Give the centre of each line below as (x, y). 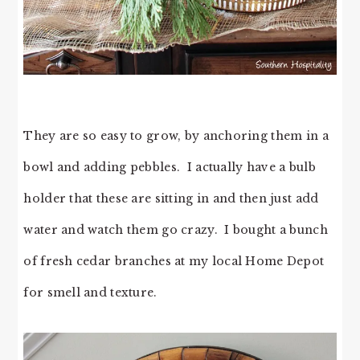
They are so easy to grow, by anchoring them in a (176, 135)
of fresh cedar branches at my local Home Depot (174, 261)
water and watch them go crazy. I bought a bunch (176, 229)
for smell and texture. (90, 292)
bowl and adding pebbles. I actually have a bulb (170, 167)
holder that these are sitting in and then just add (171, 198)
